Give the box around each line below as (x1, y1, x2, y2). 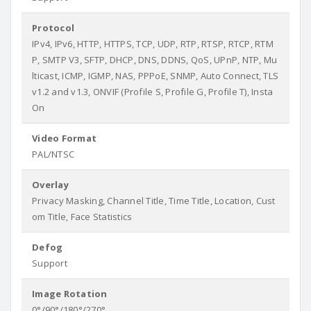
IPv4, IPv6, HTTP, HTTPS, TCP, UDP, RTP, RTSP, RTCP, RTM (32, 37, 274, 50)
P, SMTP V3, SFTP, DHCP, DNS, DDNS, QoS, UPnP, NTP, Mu (32, 53, 278, 66)
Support (32, 257, 67, 269)
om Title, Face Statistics (32, 210, 133, 223)
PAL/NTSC (32, 148, 74, 160)
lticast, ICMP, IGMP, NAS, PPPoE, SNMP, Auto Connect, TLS (32, 69, 278, 82)
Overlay (32, 178, 69, 191)
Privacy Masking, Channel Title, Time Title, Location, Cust (32, 194, 276, 207)
